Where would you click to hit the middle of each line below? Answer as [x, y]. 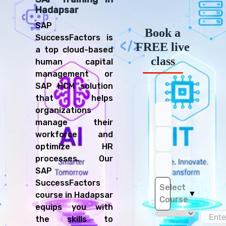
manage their [74, 122]
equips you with [74, 207]
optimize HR [74, 146]
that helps [74, 98]
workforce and [74, 134]
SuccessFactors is [74, 37]
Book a [163, 33]
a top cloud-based [74, 49]
